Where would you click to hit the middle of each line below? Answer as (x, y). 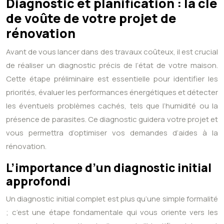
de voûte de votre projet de (91, 18)
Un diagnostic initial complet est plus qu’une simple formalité (112, 199)
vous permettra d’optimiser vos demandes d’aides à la (112, 133)
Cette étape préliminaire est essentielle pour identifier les (112, 79)
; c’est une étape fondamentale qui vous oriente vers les (112, 212)
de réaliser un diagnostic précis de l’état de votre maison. (112, 65)
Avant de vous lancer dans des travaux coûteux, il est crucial (112, 52)
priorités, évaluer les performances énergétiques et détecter (112, 92)
